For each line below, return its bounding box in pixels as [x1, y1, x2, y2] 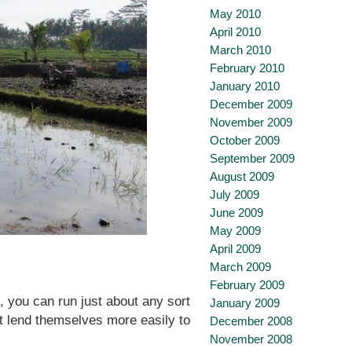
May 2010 [210, 7, 261, 20]
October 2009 [210, 134, 280, 147]
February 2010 [210, 61, 284, 75]
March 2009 [210, 260, 271, 273]
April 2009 [210, 242, 261, 255]
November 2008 [210, 332, 292, 346]
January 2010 [210, 79, 280, 93]
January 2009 [210, 296, 280, 310]
